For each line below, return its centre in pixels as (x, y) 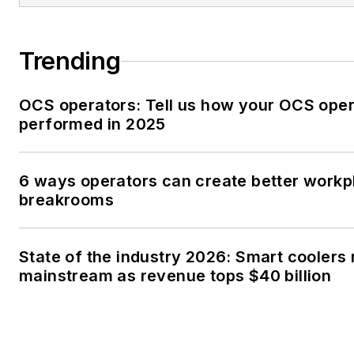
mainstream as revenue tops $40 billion (175, 276)
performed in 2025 (92, 124)
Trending (70, 61)
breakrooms (66, 200)
